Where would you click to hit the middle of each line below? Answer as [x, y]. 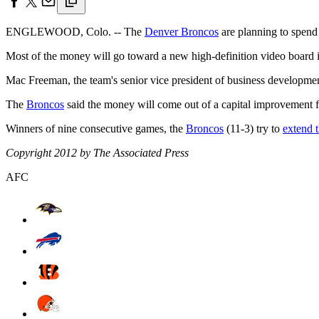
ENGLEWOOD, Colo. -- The [75, 31]
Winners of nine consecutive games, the [96, 128]
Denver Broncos [182, 31]
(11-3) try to [253, 128]
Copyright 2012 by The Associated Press [97, 152]
